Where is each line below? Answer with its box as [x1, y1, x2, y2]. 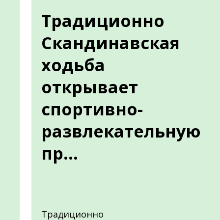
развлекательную [41, 120, 201, 142]
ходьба [41, 54, 105, 76]
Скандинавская [41, 31, 180, 54]
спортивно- [41, 98, 143, 120]
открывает [41, 76, 138, 98]
